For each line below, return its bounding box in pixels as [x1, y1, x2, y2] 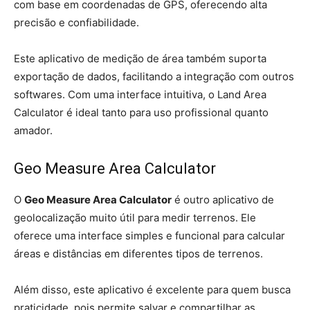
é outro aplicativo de [172, 193, 274, 206]
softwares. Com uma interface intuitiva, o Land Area [14, 88, 266, 101]
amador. [14, 124, 53, 137]
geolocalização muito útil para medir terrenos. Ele [14, 211, 256, 224]
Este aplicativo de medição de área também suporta [14, 52, 266, 65]
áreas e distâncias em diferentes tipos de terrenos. [14, 247, 263, 260]
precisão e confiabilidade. [14, 16, 139, 29]
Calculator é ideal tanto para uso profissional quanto [14, 106, 268, 119]
